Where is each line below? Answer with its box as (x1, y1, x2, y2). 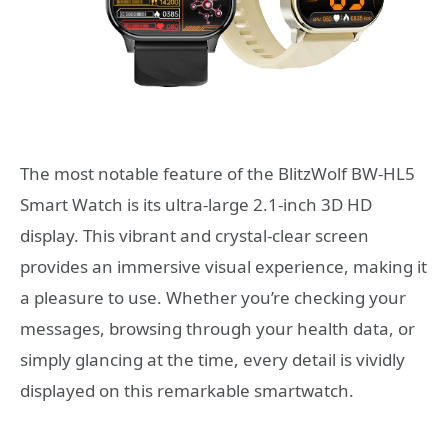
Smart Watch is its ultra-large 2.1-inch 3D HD (20, 193, 372, 217)
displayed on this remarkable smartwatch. (20, 379, 354, 403)
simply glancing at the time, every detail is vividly (20, 348, 405, 372)
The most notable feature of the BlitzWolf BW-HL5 (20, 162, 415, 186)
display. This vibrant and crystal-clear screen (20, 224, 369, 248)
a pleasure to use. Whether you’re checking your (20, 286, 406, 310)
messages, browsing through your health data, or (20, 317, 415, 341)
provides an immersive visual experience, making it (20, 255, 427, 279)
